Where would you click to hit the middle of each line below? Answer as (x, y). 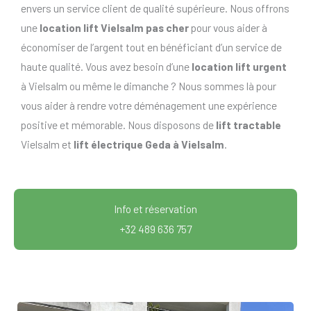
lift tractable (249, 125)
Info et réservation (155, 208)
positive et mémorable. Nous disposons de (118, 125)
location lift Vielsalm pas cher (114, 28)
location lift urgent (239, 67)
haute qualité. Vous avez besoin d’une (106, 67)
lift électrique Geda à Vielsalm (149, 144)
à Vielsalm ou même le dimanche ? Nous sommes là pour (149, 86)
